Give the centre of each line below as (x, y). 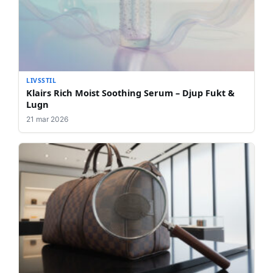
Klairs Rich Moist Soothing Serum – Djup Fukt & (130, 92)
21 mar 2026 (47, 119)
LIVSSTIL (41, 80)
